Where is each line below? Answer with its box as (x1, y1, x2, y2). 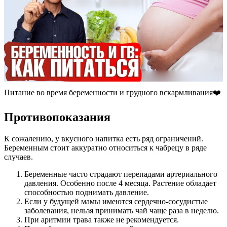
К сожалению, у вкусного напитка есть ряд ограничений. (4, 134, 203, 143)
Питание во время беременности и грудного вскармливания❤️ (4, 88, 221, 97)
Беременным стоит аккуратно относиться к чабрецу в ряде (4, 143, 207, 152)
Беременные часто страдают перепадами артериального (24, 169, 217, 178)
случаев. (4, 152, 33, 161)
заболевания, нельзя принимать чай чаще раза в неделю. (24, 206, 219, 215)
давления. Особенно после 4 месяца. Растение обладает (24, 178, 216, 187)
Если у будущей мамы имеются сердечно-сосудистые (24, 197, 208, 206)
